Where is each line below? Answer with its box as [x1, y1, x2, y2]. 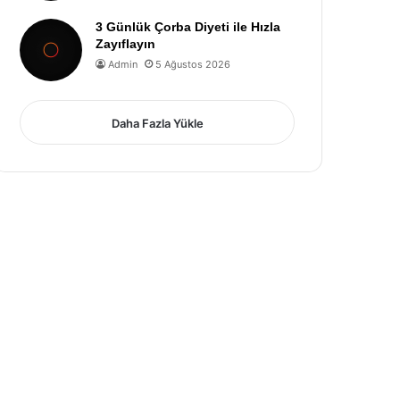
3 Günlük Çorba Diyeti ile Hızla [96, 20, 281, 34]
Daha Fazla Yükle [111, 116, 204, 130]
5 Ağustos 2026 [155, 58, 231, 71]
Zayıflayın [96, 37, 156, 51]
